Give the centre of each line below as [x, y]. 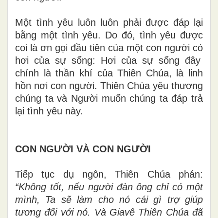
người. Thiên [97, 85]
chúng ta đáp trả [166, 98]
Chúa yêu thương [165, 85]
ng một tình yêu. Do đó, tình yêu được [114, 35]
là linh [187, 73]
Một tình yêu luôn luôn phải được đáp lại [109, 22]
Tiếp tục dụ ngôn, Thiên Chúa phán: [109, 174]
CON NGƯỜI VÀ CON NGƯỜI [83, 149]
